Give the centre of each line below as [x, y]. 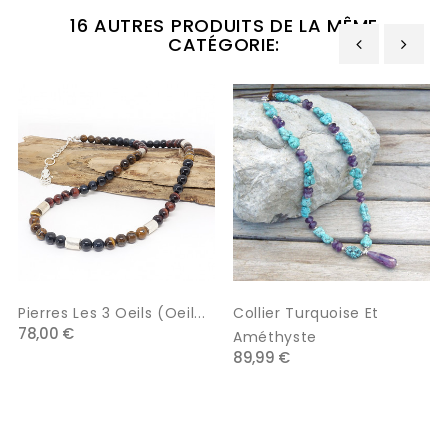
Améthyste [275, 336]
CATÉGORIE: [224, 44]
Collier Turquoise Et [306, 312]
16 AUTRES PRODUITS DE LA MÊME [224, 25]
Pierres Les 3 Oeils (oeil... [112, 312]
